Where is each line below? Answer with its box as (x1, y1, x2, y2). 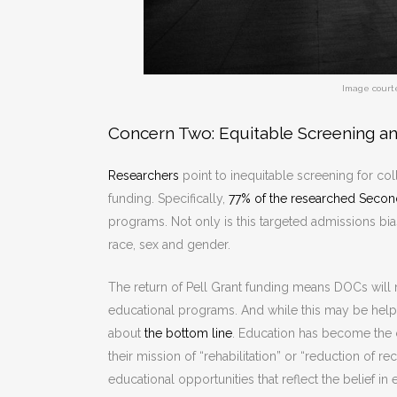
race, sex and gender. (108, 237, 234, 252)
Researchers (108, 167, 179, 183)
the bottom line (144, 325, 232, 340)
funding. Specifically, (108, 191, 229, 206)
